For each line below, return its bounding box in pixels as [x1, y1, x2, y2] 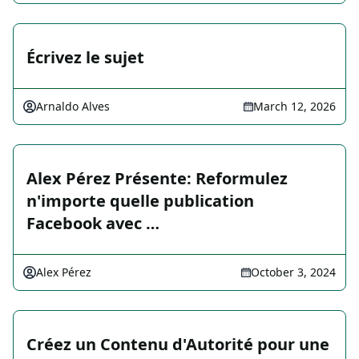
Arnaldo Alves [36, 99, 110, 115]
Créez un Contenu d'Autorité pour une [26, 333, 329, 356]
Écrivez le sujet [26, 46, 144, 69]
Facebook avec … [26, 212, 159, 235]
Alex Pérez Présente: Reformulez [26, 167, 288, 190]
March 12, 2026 [253, 99, 336, 115]
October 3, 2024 [251, 264, 336, 280]
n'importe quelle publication [26, 190, 254, 212]
